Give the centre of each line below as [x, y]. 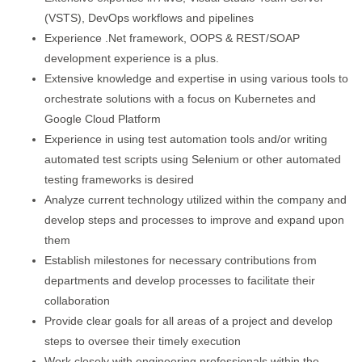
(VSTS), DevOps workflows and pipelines [149, 18]
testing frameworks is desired [119, 179]
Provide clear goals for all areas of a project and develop [189, 321]
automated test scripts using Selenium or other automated [193, 159]
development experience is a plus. [132, 58]
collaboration [77, 301]
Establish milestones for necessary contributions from [181, 260]
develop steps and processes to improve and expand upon [194, 220]
